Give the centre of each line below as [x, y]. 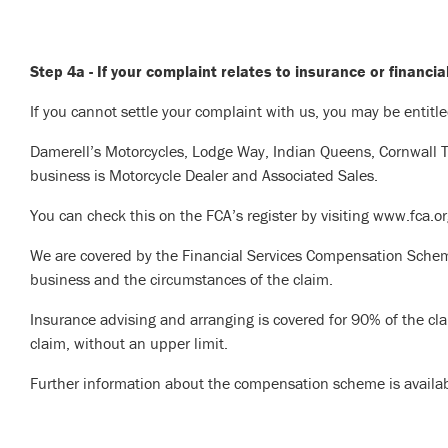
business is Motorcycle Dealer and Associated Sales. [204, 175]
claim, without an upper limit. [131, 343]
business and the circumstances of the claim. [181, 279]
